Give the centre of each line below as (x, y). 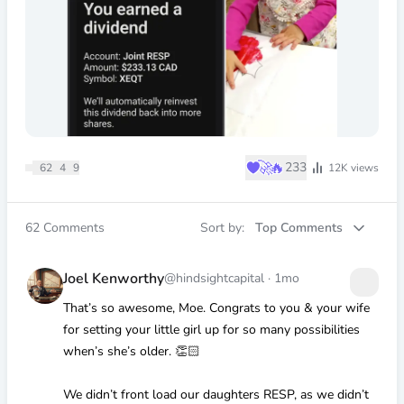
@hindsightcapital (216, 278)
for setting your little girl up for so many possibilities (211, 330)
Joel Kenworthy (113, 279)
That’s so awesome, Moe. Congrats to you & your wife (216, 308)
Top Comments (299, 228)
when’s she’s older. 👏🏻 (131, 351)
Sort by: (224, 228)
